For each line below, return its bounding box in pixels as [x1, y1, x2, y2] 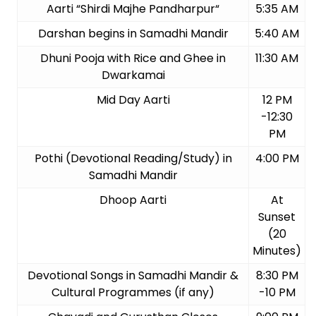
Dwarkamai [101, 66, 165, 83]
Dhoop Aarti [99, 191, 166, 208]
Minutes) [253, 242, 301, 259]
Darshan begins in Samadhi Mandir [37, 25, 229, 42]
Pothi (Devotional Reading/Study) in [34, 150, 232, 166]
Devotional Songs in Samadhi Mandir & [28, 267, 238, 284]
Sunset [258, 208, 296, 225]
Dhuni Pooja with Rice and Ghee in [40, 49, 226, 66]
